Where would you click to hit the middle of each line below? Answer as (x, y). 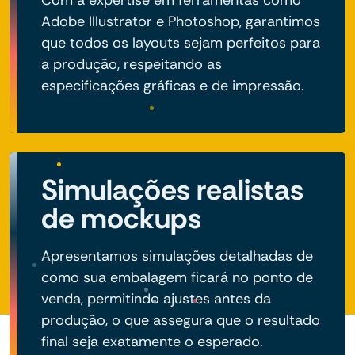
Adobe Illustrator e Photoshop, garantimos (181, 22)
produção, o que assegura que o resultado (181, 321)
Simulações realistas (172, 190)
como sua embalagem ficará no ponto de (177, 278)
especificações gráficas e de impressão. (173, 86)
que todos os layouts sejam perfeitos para (181, 43)
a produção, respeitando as (132, 65)
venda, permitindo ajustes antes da (156, 299)
